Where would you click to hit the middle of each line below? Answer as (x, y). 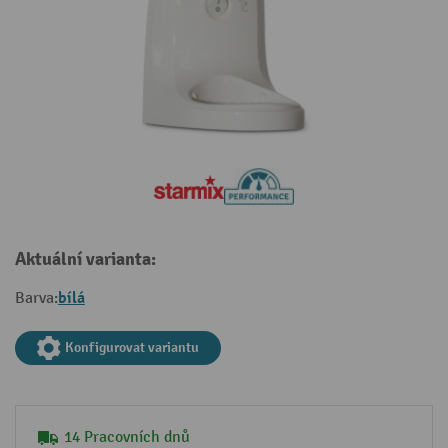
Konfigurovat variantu (132, 348)
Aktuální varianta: (85, 260)
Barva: (36, 299)
